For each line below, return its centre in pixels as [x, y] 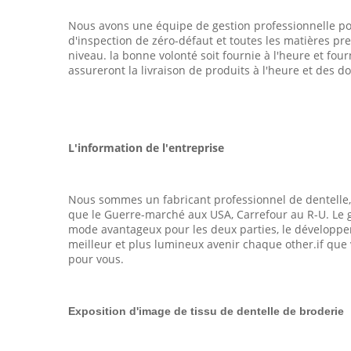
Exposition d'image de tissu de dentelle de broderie [206, 311]
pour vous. [96, 259]
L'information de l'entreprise [146, 148]
